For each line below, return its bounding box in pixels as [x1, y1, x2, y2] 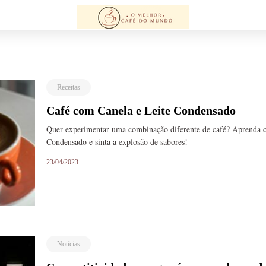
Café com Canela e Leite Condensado [46, 104, 236, 117]
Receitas [57, 83, 81, 91]
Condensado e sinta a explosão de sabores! [46, 136, 188, 147]
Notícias [57, 240, 81, 249]
